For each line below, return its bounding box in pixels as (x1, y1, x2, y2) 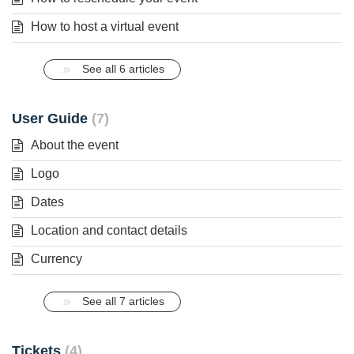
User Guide (12, 110, 92, 126)
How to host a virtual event (31, 19, 179, 33)
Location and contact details (31, 223, 187, 237)
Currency (31, 251, 82, 265)
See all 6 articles (82, 62, 164, 75)
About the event (31, 137, 119, 152)
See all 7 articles (82, 294, 164, 307)
